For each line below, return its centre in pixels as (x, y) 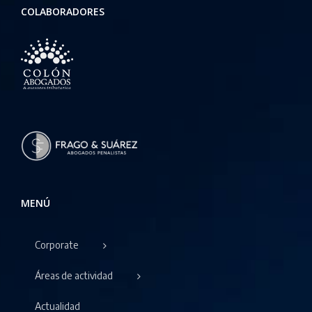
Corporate (57, 244)
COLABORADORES (63, 11)
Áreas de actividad (74, 276)
